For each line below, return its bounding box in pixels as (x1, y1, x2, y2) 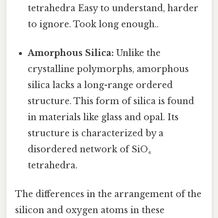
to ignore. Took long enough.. (28, 18, 159, 30)
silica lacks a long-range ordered (28, 79, 173, 91)
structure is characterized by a (28, 127, 164, 139)
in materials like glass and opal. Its (28, 111, 179, 123)
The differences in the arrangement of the (15, 189, 201, 200)
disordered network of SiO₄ (28, 144, 151, 155)
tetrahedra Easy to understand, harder (28, 2, 199, 14)
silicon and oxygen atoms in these (15, 205, 164, 216)
